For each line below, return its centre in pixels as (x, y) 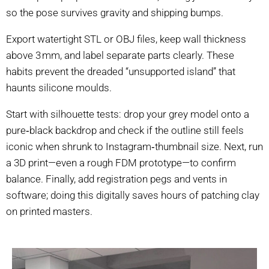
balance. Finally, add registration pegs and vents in (116, 179)
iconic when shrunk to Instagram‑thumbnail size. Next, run (134, 147)
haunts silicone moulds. (59, 88)
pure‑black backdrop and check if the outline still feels (125, 130)
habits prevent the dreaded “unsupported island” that (121, 71)
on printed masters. (49, 211)
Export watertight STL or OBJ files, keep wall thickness (126, 39)
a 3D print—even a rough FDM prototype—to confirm (121, 163)
